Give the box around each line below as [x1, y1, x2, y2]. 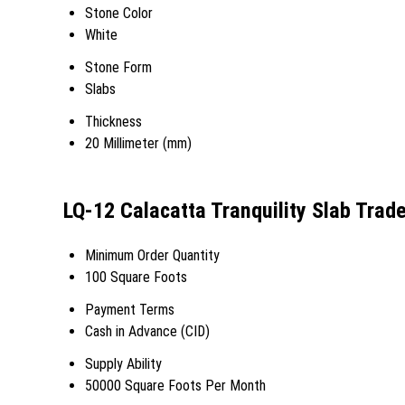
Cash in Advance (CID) [85, 322, 210, 340]
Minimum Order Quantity [85, 246, 220, 264]
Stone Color [85, 5, 153, 22]
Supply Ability [85, 354, 162, 372]
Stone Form [85, 59, 152, 76]
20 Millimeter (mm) [85, 135, 192, 152]
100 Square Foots [85, 268, 187, 286]
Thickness [85, 113, 142, 130]
